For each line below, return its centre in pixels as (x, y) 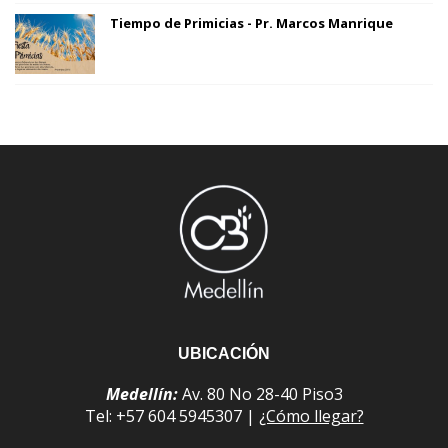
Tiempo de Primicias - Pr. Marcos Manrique (251, 23)
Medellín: (141, 394)
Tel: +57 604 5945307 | (171, 416)
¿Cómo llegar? (311, 416)
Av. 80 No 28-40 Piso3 (260, 394)
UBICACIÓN (224, 353)
